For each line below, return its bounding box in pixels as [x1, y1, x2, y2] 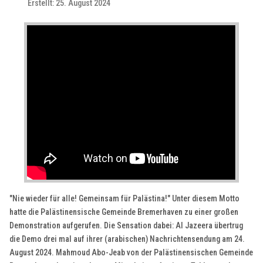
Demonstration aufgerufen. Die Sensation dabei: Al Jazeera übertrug [9, 221, 244, 231]
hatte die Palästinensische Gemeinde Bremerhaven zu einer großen [9, 207, 239, 217]
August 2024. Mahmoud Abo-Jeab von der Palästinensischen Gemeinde [9, 248, 254, 258]
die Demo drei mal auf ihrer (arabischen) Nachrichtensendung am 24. [9, 234, 245, 244]
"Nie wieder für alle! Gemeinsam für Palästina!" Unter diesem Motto [9, 194, 240, 204]
